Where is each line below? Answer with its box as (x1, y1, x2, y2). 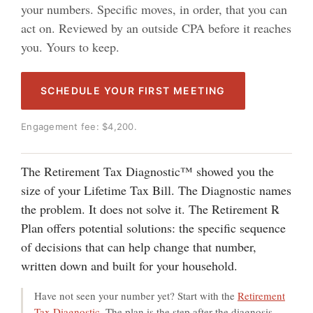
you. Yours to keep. (21, 38, 119, 55)
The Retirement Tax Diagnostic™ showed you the (21, 163, 274, 180)
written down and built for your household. (21, 257, 238, 274)
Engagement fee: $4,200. (21, 121, 137, 132)
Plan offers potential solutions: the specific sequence (21, 219, 286, 236)
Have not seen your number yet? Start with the (34, 289, 238, 303)
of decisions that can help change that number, (21, 238, 256, 255)
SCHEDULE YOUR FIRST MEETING (41, 85, 226, 96)
